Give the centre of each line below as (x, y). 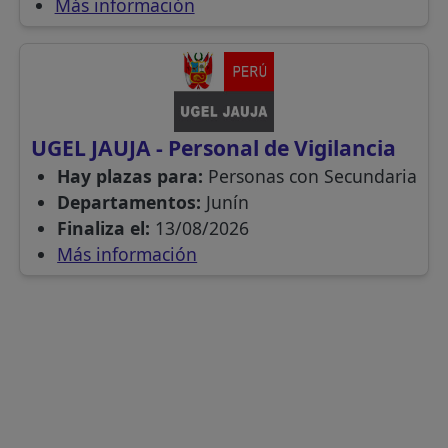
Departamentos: (132, 202)
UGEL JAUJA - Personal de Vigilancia (213, 148)
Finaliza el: (106, 228)
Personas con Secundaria (313, 176)
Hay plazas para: (133, 176)
